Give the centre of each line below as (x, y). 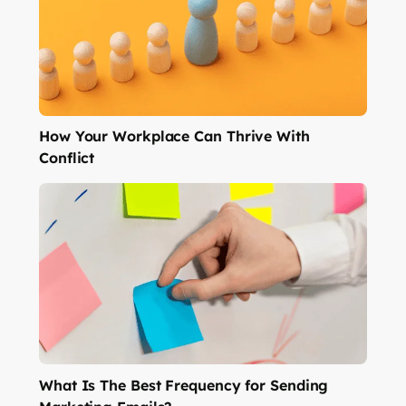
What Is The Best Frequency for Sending (184, 385)
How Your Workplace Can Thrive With (174, 136)
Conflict (67, 158)
